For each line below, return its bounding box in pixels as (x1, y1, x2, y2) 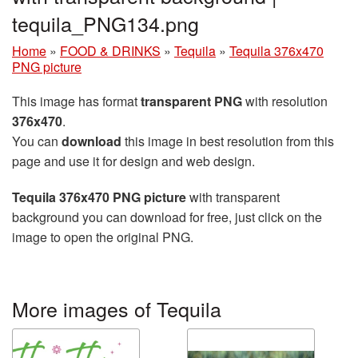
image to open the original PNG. (12, 228, 193, 246)
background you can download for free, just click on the (12, 208, 322, 226)
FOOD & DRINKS (60, 42, 161, 60)
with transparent (186, 188, 280, 206)
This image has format (12, 92, 141, 110)
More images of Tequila (12, 294, 221, 323)
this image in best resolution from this (121, 132, 334, 150)
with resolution (242, 92, 328, 110)
